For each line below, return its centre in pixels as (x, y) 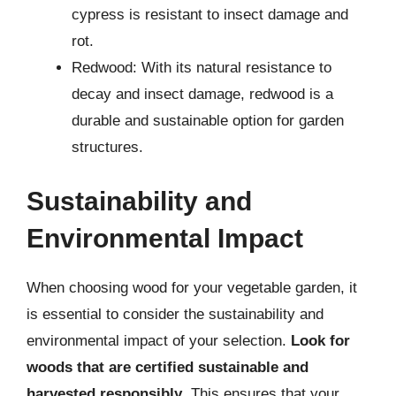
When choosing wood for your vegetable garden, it (192, 288)
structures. (107, 147)
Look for (320, 341)
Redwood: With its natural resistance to (202, 67)
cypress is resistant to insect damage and (210, 14)
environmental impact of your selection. (159, 341)
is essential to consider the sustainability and (175, 314)
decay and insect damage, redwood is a (202, 94)
